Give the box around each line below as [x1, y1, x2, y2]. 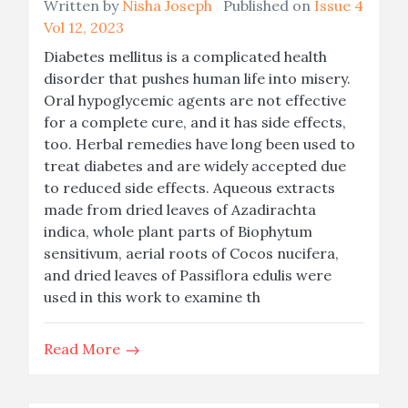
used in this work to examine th [44, 288, 260, 306]
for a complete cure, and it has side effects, [44, 113, 346, 131]
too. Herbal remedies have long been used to [44, 135, 355, 153]
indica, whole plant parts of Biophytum [44, 222, 312, 240]
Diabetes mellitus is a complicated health [44, 47, 327, 66]
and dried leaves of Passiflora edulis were [44, 266, 331, 284]
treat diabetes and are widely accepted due [44, 157, 346, 175]
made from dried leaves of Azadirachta [44, 200, 316, 219]
